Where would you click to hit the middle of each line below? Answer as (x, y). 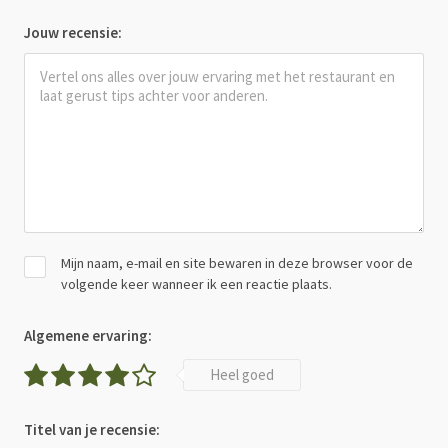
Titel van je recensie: (92, 430)
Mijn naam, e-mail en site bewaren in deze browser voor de (236, 263)
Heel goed (242, 375)
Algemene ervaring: (88, 336)
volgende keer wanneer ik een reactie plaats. (196, 284)
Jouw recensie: (73, 33)
